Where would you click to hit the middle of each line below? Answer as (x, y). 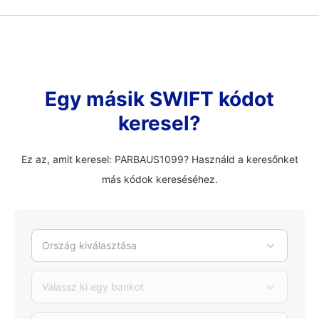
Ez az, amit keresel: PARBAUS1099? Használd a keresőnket (159, 159)
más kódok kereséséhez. (159, 179)
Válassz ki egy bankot (93, 287)
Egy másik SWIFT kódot (159, 99)
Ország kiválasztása (89, 245)
